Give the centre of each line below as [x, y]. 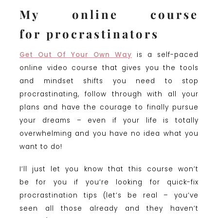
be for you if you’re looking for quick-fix [109, 182]
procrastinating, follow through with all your [109, 94]
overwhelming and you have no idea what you [109, 133]
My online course [109, 14]
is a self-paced [168, 54]
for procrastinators [89, 34]
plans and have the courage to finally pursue [109, 107]
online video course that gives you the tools [109, 68]
